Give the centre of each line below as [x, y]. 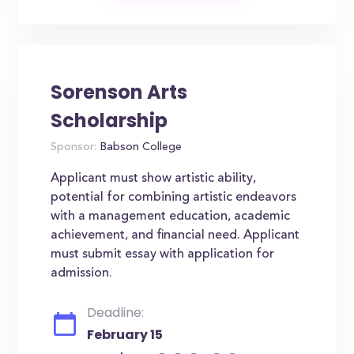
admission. [82, 273]
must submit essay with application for [163, 254]
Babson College [139, 148]
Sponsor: [74, 148]
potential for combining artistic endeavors [174, 198]
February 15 [125, 335]
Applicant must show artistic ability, [154, 179]
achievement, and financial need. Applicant [175, 235]
